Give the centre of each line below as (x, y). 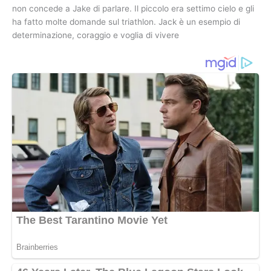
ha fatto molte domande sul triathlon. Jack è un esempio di (126, 21)
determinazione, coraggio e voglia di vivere (96, 35)
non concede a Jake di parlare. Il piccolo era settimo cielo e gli (133, 8)
